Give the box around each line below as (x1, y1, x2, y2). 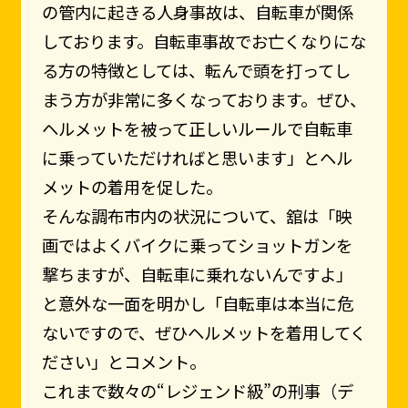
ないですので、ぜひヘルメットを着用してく (41, 321, 366, 345)
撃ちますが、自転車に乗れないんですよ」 (41, 262, 352, 287)
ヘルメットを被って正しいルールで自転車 (41, 117, 352, 141)
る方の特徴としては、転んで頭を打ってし (41, 58, 351, 83)
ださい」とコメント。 (41, 350, 206, 374)
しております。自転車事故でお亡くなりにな (41, 29, 366, 54)
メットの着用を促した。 (41, 175, 222, 199)
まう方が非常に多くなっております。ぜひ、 (41, 87, 366, 112)
